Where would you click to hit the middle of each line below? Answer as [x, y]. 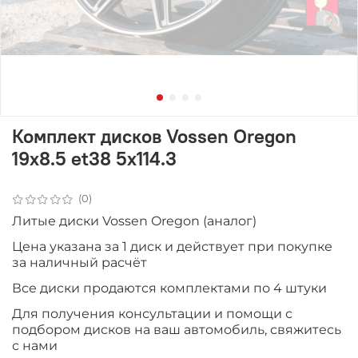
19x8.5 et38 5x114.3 [94, 158]
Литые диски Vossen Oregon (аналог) [134, 221]
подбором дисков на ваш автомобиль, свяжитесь [177, 329]
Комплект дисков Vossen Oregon [154, 135]
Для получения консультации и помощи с [152, 313]
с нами [35, 345]
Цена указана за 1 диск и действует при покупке [172, 246]
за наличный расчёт [80, 262]
